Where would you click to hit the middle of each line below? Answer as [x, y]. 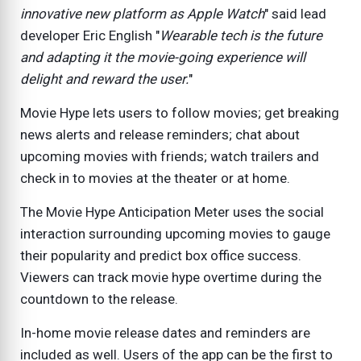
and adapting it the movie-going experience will [163, 58]
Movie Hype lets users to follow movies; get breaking [180, 113]
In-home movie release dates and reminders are [165, 333]
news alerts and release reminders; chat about [160, 135]
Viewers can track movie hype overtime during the [171, 278]
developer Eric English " [90, 36]
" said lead [295, 14]
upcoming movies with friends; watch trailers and [170, 157]
